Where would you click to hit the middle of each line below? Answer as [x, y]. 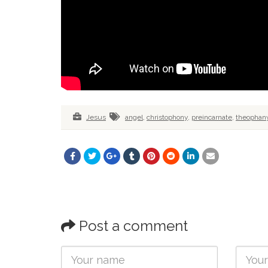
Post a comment [132, 226]
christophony [167, 117]
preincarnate [212, 117]
